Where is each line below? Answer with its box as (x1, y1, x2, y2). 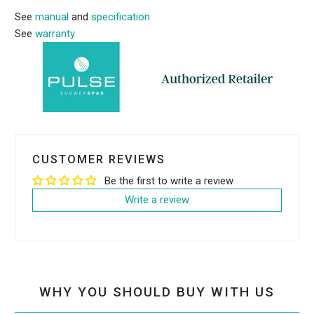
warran (35, 27, 67, 41)
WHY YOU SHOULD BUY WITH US (39, 283, 275, 300)
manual (35, 11, 69, 24)
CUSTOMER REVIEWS (32, 153, 166, 167)
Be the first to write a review (104, 175, 234, 188)
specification (91, 11, 151, 24)
